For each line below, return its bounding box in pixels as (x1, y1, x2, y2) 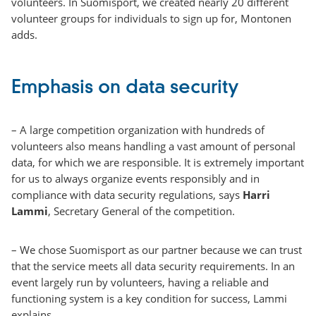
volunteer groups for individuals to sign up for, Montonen (11, 11, 291, 25)
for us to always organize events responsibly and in (11, 171, 260, 186)
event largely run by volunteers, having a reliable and (11, 274, 269, 289)
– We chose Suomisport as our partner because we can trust (11, 242, 302, 257)
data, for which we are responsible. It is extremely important (11, 154, 304, 169)
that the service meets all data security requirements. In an (11, 258, 295, 273)
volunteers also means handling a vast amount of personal (11, 138, 296, 153)
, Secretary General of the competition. (48, 203, 235, 218)
